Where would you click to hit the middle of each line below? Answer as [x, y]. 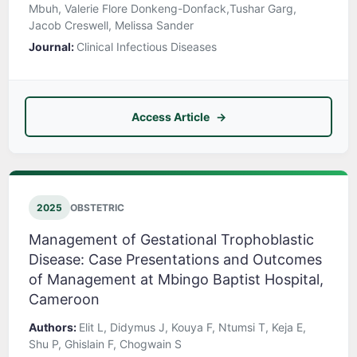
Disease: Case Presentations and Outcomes [175, 260]
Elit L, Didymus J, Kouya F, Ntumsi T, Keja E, [192, 328]
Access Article [170, 117]
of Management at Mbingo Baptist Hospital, [176, 280]
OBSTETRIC [97, 208]
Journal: [53, 47]
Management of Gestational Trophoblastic [171, 240]
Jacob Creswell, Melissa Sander [111, 25]
